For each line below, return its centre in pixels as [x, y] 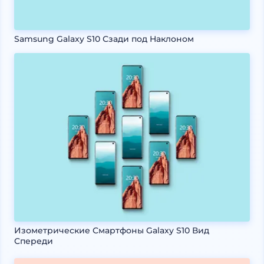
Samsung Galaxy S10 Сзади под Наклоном [104, 39]
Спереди [34, 241]
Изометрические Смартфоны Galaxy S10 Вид [112, 230]
